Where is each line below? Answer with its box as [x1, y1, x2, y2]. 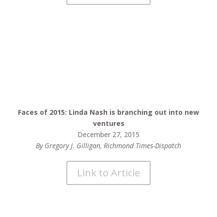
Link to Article [77, 166, 140, 179]
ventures [93, 119, 124, 128]
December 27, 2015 [77, 130, 139, 139]
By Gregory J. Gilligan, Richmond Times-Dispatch [36, 141, 181, 150]
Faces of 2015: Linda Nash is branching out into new [18, 108, 199, 117]
